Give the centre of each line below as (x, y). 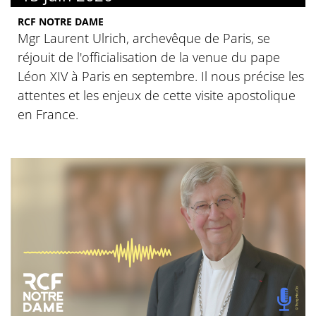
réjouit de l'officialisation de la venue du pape (149, 57)
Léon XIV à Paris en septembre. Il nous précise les (161, 77)
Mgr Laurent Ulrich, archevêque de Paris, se (144, 38)
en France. (48, 115)
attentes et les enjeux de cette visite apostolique (157, 96)
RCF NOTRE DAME (61, 22)
